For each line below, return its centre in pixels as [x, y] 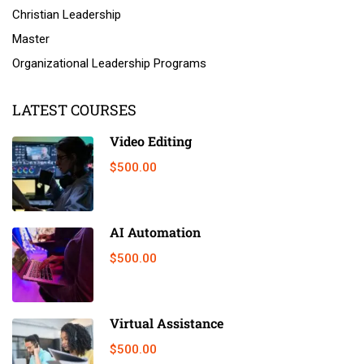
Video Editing [151, 141]
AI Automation [155, 232]
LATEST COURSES [74, 109]
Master [31, 39]
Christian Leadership [67, 14]
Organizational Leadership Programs [109, 63]
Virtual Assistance [167, 323]
